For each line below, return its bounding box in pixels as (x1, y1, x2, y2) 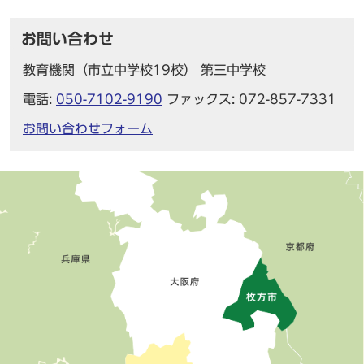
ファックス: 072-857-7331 (162, 93, 336, 106)
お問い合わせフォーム (23, 122, 153, 136)
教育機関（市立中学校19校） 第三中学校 (23, 63, 266, 77)
